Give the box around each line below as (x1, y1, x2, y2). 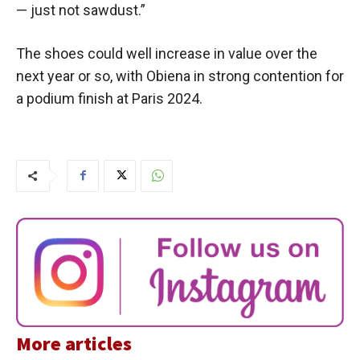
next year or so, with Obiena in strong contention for (16, 67, 344, 84)
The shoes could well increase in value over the (16, 44, 317, 62)
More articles (16, 330, 132, 356)
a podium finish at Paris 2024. (16, 89, 202, 107)
